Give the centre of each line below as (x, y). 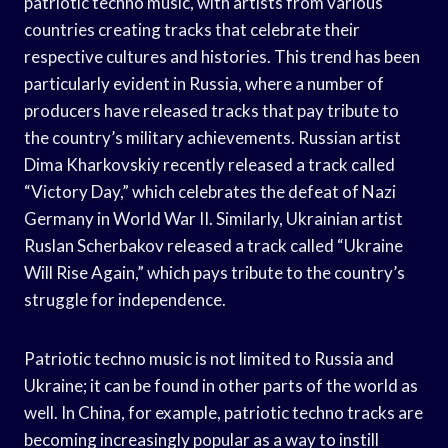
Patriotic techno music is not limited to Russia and (209, 358)
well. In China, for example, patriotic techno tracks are (223, 412)
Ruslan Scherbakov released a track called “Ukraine (213, 245)
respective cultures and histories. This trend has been (222, 56)
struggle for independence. (125, 299)
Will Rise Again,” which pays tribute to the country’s (214, 272)
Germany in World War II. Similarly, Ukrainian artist (213, 218)
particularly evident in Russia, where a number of (204, 83)
